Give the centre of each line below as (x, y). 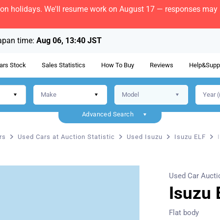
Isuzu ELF (190, 137)
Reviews (162, 65)
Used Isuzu (145, 137)
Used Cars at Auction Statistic (66, 137)
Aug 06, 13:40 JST (69, 41)
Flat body (184, 213)
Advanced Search (108, 114)
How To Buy (118, 65)
